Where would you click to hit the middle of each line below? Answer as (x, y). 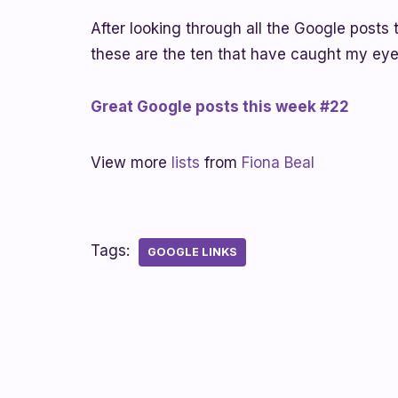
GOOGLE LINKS (192, 252)
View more (131, 163)
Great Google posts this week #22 (220, 107)
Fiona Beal (278, 163)
